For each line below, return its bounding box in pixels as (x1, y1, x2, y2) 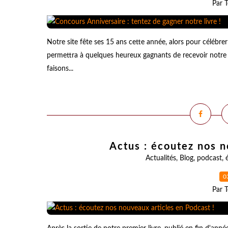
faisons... (47, 65, 73, 72)
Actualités (146, 155, 176, 162)
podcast (197, 155, 222, 162)
